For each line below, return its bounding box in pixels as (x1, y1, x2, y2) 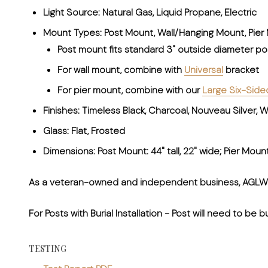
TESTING (29, 242, 66, 254)
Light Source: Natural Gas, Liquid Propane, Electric (43, 5, 257, 19)
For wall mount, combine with (57, 63, 184, 76)
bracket (223, 63, 259, 76)
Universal (184, 63, 223, 76)
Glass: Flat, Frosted (43, 124, 125, 137)
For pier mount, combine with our (57, 83, 202, 96)
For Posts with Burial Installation (29, 206, 162, 220)
